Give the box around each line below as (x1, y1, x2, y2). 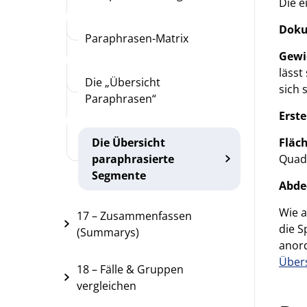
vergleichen (77, 278, 136, 293)
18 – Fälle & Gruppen (77, 262, 184, 277)
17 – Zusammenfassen (77, 208, 192, 223)
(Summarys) (77, 225, 139, 240)
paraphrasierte (91, 151, 174, 167)
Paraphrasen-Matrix (84, 31, 188, 46)
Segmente (91, 168, 146, 183)
